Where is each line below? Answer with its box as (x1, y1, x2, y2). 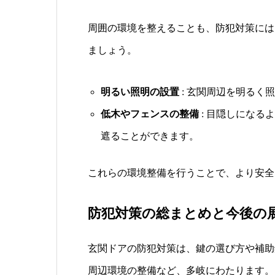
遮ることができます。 (100, 131, 199, 142)
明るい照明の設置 (100, 87, 179, 98)
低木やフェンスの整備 (100, 109, 199, 120)
